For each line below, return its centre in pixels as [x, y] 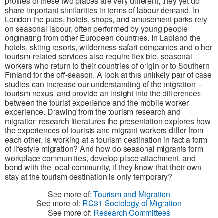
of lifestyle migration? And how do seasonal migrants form [104, 148]
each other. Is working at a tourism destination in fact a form [106, 139]
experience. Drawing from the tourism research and [93, 111]
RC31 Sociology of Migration [132, 203]
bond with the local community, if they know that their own [103, 167]
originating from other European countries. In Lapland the [103, 37]
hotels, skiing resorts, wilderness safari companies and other [109, 47]
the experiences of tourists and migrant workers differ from [104, 130]
